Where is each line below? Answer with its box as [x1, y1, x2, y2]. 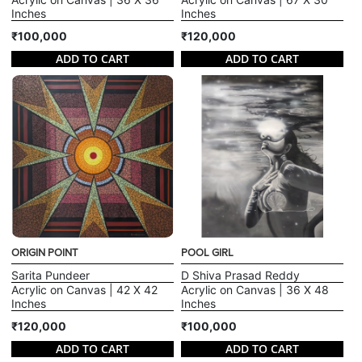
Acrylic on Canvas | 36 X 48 [181, 282, 329, 297]
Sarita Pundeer [11, 267, 90, 282]
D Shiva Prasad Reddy [181, 267, 300, 282]
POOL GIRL [181, 246, 234, 259]
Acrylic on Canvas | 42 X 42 [11, 282, 158, 297]
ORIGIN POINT [11, 246, 78, 259]
